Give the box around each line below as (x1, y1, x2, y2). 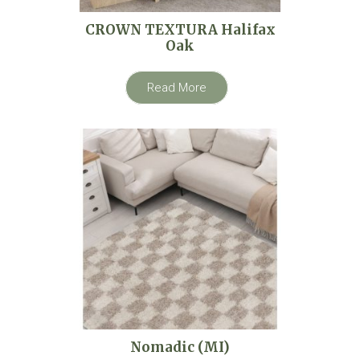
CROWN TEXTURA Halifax (84, 20, 276, 39)
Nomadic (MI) (130, 337, 230, 356)
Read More (146, 80, 207, 95)
